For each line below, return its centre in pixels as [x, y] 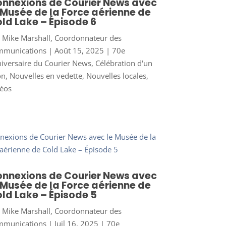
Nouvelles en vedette [46, 75]
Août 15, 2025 [79, 50]
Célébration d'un [124, 63]
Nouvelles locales [116, 75]
